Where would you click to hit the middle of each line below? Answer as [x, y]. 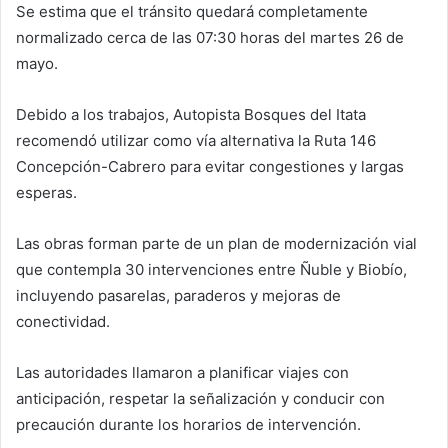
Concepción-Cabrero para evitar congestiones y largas [210, 166]
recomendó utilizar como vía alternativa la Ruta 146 [196, 140]
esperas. [46, 192]
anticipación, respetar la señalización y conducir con [200, 398]
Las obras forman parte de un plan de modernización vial [216, 243]
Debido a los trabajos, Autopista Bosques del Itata [191, 114]
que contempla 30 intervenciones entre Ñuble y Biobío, [211, 269]
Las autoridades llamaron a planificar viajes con [182, 372]
